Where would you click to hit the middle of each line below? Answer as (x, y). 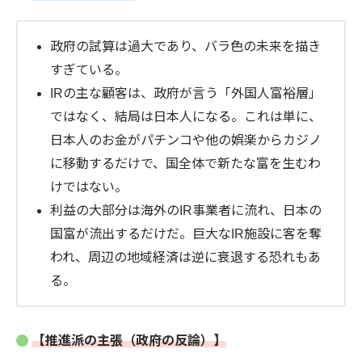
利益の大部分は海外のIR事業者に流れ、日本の (186, 211)
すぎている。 (89, 70)
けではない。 (89, 187)
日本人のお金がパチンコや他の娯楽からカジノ (186, 141)
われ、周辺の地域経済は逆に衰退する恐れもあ (185, 258)
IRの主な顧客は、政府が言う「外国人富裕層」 (186, 94)
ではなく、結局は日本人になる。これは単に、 (186, 117)
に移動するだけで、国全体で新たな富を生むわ (185, 164)
